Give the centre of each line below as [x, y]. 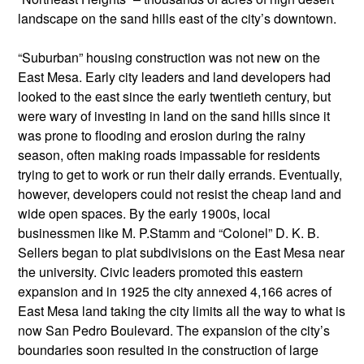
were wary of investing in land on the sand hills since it [174, 116]
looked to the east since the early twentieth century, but [174, 97]
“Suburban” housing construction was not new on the [169, 58]
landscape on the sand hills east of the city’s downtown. [177, 19]
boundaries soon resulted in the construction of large [168, 350]
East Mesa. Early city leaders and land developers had [174, 77]
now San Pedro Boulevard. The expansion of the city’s [174, 331]
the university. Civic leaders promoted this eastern [160, 272]
